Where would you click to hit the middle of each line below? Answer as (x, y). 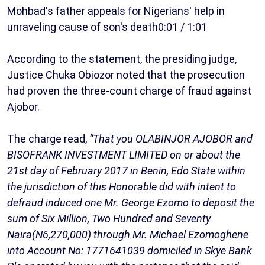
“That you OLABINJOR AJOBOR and (171, 139)
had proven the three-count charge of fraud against (129, 91)
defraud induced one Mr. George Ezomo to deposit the (131, 203)
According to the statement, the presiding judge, (122, 59)
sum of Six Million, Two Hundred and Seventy (109, 219)
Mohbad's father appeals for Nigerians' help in (116, 11)
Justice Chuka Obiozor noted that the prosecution (126, 75)
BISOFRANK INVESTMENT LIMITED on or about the (124, 155)
